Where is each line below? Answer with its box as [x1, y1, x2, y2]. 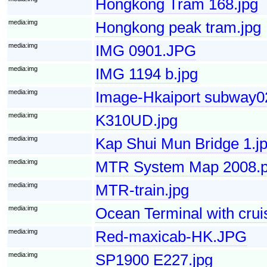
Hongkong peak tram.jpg [95, 18, 261, 36]
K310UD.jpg [95, 111, 178, 129]
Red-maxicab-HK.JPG [95, 227, 247, 246]
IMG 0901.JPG [95, 41, 196, 60]
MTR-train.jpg [95, 181, 189, 199]
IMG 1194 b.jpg [95, 64, 198, 83]
